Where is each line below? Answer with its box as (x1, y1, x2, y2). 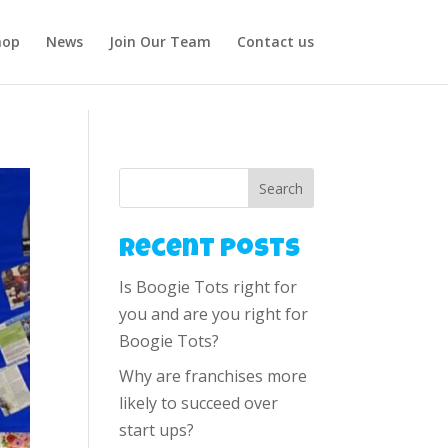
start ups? (119, 419, 195, 441)
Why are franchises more (119, 365, 308, 387)
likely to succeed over (119, 392, 279, 414)
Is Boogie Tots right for (119, 276, 298, 298)
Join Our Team (108, 32, 211, 51)
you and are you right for (119, 303, 309, 325)
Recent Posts (119, 238, 301, 264)
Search (258, 178, 303, 198)
